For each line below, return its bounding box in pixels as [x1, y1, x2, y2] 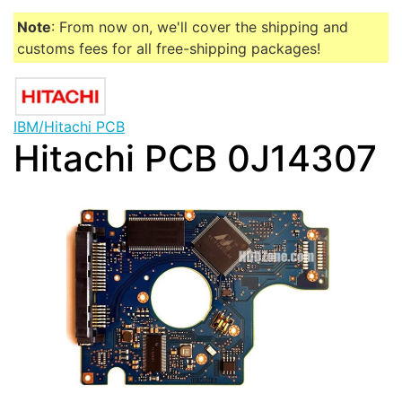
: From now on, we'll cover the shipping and [51, 18, 348, 37]
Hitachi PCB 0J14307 [13, 136, 377, 181]
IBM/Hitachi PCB [13, 118, 125, 136]
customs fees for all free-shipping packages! [17, 39, 320, 58]
